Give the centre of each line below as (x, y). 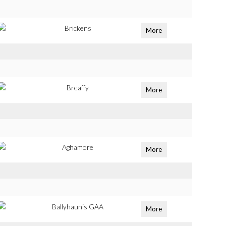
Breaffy (78, 88)
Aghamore (78, 147)
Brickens (78, 28)
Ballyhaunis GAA (78, 207)
